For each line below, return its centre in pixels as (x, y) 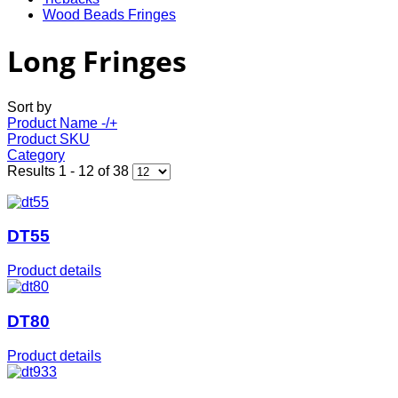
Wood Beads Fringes (109, 14)
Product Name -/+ (62, 123)
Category (36, 155)
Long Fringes (97, 61)
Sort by (29, 107)
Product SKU (48, 139)
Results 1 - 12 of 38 (70, 171)
